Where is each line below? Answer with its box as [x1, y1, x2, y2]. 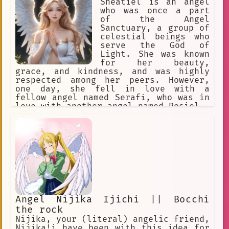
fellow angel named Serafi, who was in [15, 93, 210, 103]
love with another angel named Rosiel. [15, 101, 204, 112]
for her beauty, [100, 58, 210, 68]
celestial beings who [100, 32, 210, 42]
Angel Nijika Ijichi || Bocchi [15, 194, 210, 206]
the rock [15, 204, 63, 216]
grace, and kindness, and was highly [15, 66, 210, 77]
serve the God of [100, 40, 210, 51]
